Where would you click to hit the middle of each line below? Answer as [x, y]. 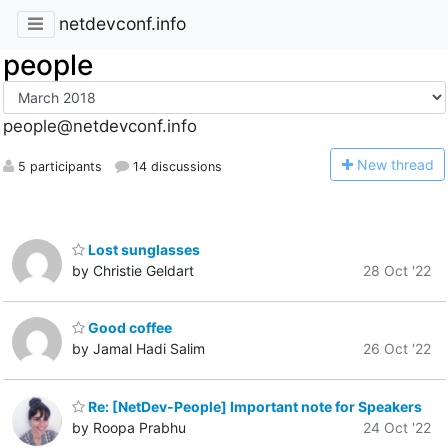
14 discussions [175, 166]
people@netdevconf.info [99, 126]
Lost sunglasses [142, 249]
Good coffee [128, 328]
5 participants [57, 166]
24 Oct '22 [397, 427]
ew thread [400, 164]
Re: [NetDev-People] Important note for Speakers [253, 406]
